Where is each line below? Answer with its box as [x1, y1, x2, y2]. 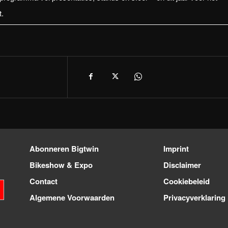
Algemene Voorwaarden [30, 191, 115, 203]
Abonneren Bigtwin [30, 142, 99, 154]
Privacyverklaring [163, 191, 225, 203]
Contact [30, 175, 58, 187]
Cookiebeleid [163, 175, 210, 187]
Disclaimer [163, 159, 201, 170]
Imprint [163, 142, 189, 154]
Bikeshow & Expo [30, 159, 93, 170]
